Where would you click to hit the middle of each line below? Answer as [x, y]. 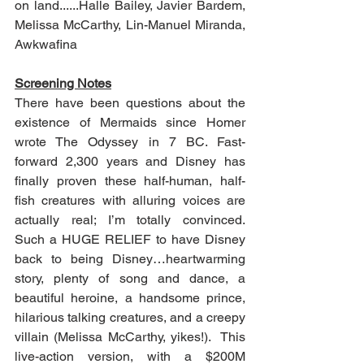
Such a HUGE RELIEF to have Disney [130, 239]
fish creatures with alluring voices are [130, 200]
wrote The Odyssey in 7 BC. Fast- [130, 141]
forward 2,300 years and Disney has [130, 161]
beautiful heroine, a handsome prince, [130, 297]
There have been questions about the [130, 102]
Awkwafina [46, 44]
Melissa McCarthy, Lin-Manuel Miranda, [130, 24]
